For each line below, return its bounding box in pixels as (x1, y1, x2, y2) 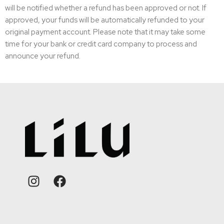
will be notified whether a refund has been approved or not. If (5, 3, 206, 13)
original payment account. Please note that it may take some (5, 27, 205, 37)
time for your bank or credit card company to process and (5, 39, 197, 49)
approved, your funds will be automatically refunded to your (5, 15, 204, 25)
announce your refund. (5, 51, 80, 61)
